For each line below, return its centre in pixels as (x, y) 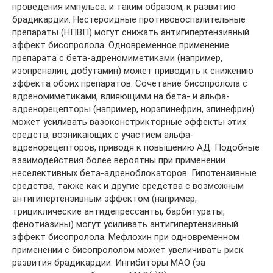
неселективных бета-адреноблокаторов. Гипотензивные (134, 173)
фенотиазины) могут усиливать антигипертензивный (125, 224)
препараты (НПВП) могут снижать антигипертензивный (131, 32)
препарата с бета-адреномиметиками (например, (117, 58)
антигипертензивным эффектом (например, (105, 199)
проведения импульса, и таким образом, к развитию (124, 7)
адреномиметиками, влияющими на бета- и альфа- (121, 96)
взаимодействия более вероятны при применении (119, 160)
